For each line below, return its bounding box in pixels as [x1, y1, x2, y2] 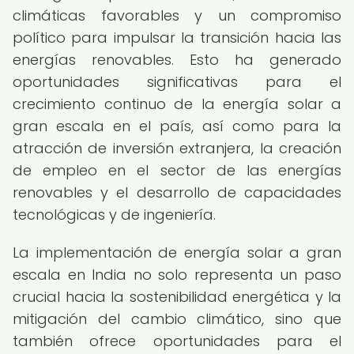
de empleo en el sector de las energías [13, 160, 341, 180]
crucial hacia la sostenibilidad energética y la [13, 287, 341, 307]
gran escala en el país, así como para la [13, 116, 341, 136]
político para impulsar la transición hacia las [13, 28, 341, 47]
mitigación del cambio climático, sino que [13, 309, 341, 329]
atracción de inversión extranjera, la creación [13, 138, 341, 158]
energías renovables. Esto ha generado [13, 50, 341, 70]
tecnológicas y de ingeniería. [13, 205, 216, 224]
